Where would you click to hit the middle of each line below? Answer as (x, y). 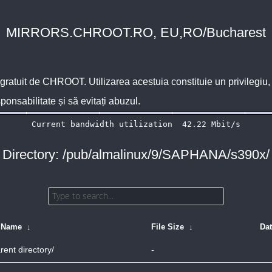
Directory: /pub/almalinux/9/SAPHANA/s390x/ (136, 155)
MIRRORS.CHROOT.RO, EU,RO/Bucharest (136, 32)
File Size (168, 227)
